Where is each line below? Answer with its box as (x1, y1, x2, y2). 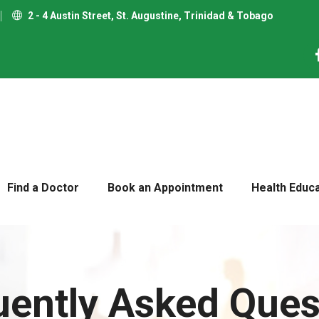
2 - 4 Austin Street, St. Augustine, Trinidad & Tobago (26, 10, 273, 21)
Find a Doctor (7, 181, 79, 195)
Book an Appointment (108, 181, 223, 195)
